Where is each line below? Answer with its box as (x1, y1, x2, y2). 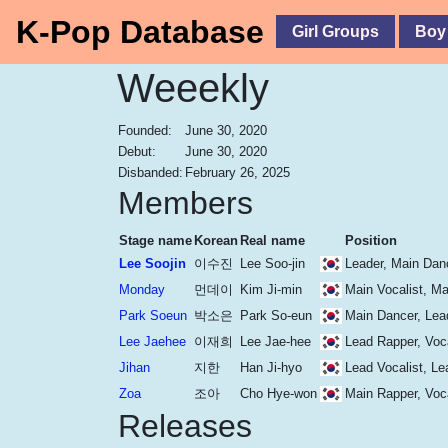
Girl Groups (292, 23, 379, 40)
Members (118, 185, 253, 221)
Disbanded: (118, 165, 183, 180)
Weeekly (117, 66, 269, 110)
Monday (119, 282, 165, 297)
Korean (194, 233, 238, 248)
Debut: (118, 144, 156, 159)
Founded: (118, 123, 172, 138)
